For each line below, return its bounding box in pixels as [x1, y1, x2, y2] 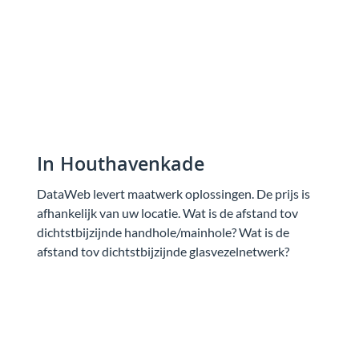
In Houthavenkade [37, 150, 204, 183]
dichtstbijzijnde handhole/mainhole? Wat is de [37, 224, 289, 240]
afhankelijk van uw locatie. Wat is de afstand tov [37, 204, 298, 220]
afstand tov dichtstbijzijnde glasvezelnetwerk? [37, 243, 289, 259]
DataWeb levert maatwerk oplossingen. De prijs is [37, 185, 310, 201]
